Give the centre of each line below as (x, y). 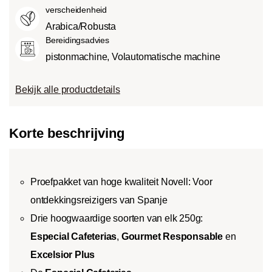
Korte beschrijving (67, 133)
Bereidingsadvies (77, 40)
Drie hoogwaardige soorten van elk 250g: (117, 218)
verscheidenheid (76, 9)
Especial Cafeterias (74, 236)
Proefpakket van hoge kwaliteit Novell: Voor (121, 182)
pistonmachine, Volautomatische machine (133, 56)
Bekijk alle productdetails (68, 89)
